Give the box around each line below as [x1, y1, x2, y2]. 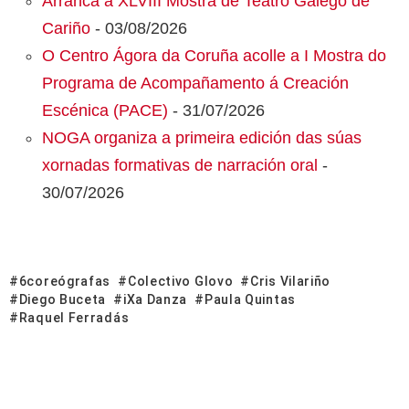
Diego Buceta [18, 291, 107, 307]
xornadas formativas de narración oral [42, 155, 318, 174]
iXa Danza [122, 291, 188, 307]
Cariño [42, 18, 90, 37]
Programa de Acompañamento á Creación [42, 73, 349, 92]
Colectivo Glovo [127, 273, 234, 288]
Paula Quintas [204, 291, 296, 307]
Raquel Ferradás [18, 309, 130, 325]
